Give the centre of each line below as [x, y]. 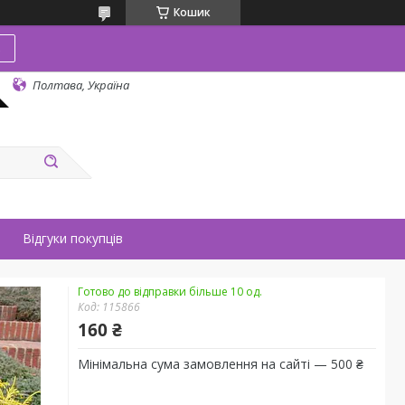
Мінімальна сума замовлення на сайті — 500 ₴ [221, 364]
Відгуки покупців [73, 238]
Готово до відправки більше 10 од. [170, 292]
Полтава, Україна [81, 85]
